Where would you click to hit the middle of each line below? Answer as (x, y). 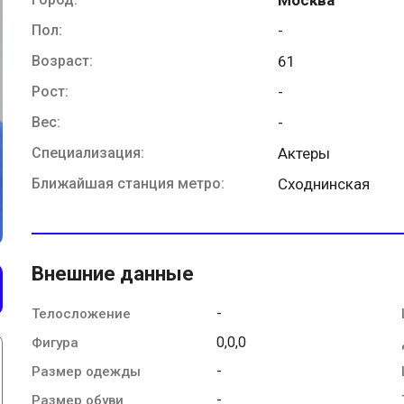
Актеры (304, 153)
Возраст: (62, 60)
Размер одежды (86, 371)
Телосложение (81, 313)
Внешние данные (113, 273)
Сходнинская (324, 184)
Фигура (55, 342)
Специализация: (88, 152)
